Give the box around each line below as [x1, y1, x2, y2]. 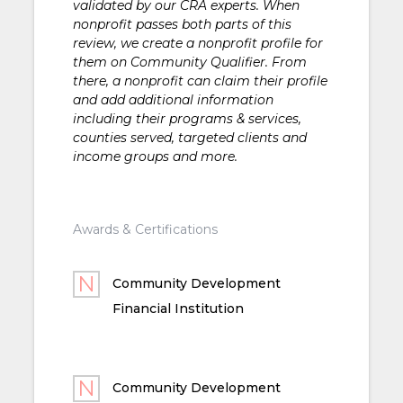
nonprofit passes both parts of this [72, 15, 291, 32]
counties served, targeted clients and [72, 129, 307, 146]
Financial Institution [112, 300, 244, 317]
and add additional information [72, 91, 273, 108]
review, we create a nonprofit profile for [72, 34, 323, 51]
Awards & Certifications [72, 220, 218, 237]
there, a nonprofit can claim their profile [72, 72, 327, 89]
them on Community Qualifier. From [72, 53, 307, 70]
